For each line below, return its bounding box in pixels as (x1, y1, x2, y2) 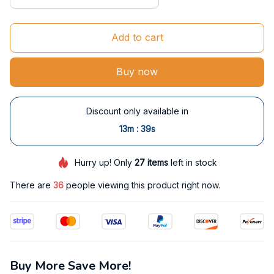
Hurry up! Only (75, 157, 135, 168)
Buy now (116, 65, 158, 78)
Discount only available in (86, 105, 188, 116)
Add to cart (111, 31, 163, 44)
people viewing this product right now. (64, 180, 220, 191)
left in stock (168, 157, 218, 168)
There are (10, 180, 53, 191)
